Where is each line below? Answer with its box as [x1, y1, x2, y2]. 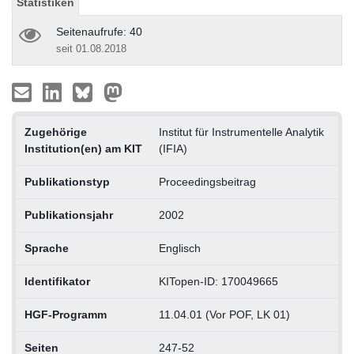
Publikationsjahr [24, 208, 113, 221]
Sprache [24, 241, 69, 254]
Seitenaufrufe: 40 [56, 24, 142, 38]
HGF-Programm [24, 307, 107, 321]
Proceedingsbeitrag [158, 175, 256, 188]
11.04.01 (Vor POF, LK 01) [158, 307, 290, 321]
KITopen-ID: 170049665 [158, 274, 278, 288]
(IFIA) [158, 141, 187, 155]
